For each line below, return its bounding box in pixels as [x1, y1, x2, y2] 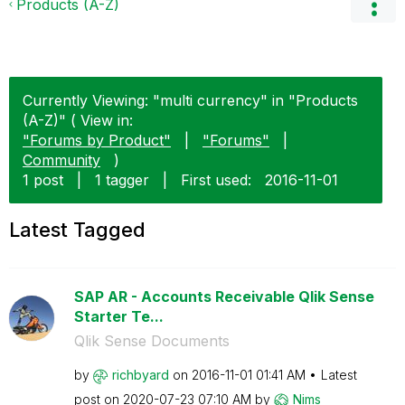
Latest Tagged [9, 218, 146, 241]
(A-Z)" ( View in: [23, 111, 133, 129]
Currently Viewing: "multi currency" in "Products [23, 91, 358, 109]
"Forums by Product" [23, 131, 171, 149]
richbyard [111, 367, 169, 382]
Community [23, 151, 100, 169]
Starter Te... [73, 307, 164, 325]
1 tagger [95, 171, 149, 189]
